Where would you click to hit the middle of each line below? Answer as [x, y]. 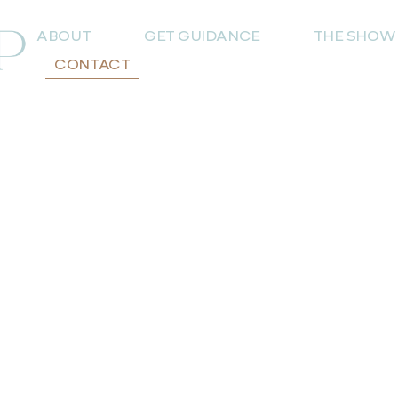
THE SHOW [354, 36]
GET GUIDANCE [202, 36]
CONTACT [92, 64]
